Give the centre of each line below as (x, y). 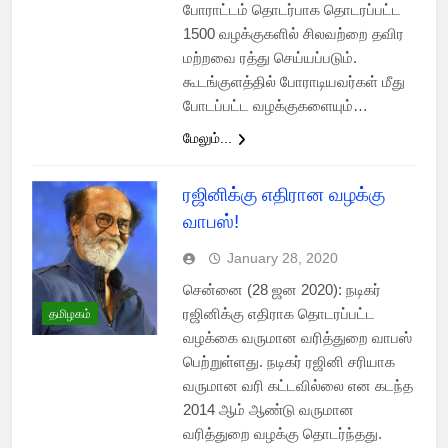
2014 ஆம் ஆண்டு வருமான (268, 410)
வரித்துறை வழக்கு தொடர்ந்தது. (282, 434)
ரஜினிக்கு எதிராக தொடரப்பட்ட (278, 314)
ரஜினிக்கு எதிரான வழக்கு (283, 195)
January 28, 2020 (282, 258)
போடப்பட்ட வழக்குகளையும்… (275, 106)
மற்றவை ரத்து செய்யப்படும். (269, 58)
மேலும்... (207, 138)
